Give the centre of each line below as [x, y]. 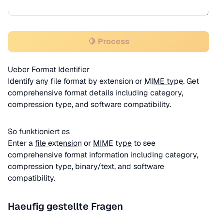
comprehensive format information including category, [103, 155]
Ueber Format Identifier [49, 70]
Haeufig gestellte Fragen [65, 206]
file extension [58, 143]
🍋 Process [108, 41]
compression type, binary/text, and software [86, 166]
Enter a [21, 143]
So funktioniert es [39, 132]
